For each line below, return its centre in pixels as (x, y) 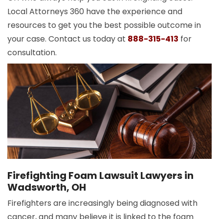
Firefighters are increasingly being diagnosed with (102, 203)
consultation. (32, 53)
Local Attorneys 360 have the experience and (95, 12)
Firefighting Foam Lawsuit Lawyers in (100, 176)
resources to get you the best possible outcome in (104, 25)
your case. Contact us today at (67, 39)
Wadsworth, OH (47, 187)
